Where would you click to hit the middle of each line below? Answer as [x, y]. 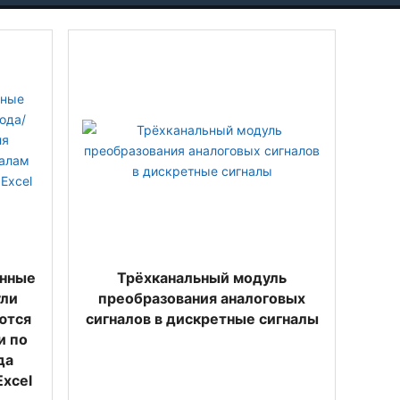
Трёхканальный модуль [202, 278]
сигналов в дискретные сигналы [202, 319]
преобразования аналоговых [202, 298]
